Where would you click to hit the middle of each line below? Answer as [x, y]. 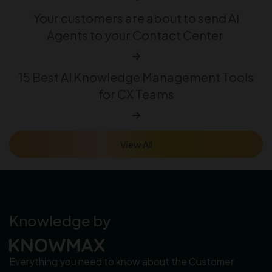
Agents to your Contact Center [136, 35]
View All [136, 144]
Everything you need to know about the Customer [121, 261]
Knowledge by [60, 220]
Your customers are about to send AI [136, 18]
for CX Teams [136, 93]
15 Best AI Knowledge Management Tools [136, 76]
